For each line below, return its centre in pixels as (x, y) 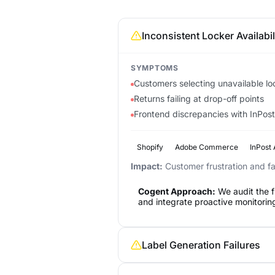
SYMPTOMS (155, 68)
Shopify (150, 147)
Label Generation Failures (201, 245)
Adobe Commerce (206, 147)
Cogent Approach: (177, 192)
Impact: (147, 166)
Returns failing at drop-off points (199, 99)
